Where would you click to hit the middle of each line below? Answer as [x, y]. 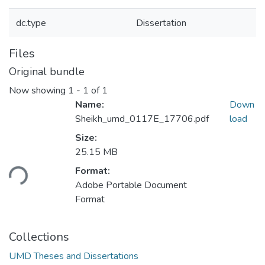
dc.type [31, 23]
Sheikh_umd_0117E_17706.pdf [142, 119]
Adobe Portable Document [131, 185]
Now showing [38, 91]
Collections [39, 237]
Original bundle [47, 72]
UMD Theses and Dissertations [74, 256]
